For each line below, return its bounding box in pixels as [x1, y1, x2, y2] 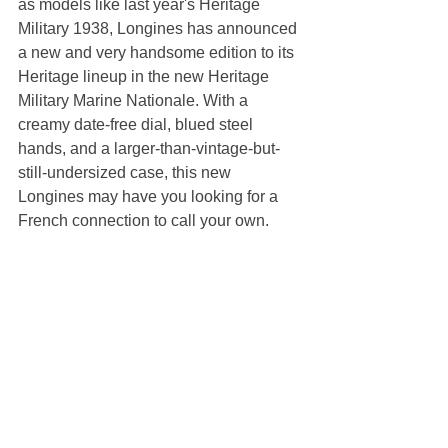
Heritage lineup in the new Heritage [18, 68, 273, 85]
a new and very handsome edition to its [18, 44, 298, 61]
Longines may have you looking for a [18, 188, 282, 205]
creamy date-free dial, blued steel [18, 116, 257, 133]
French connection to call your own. [18, 212, 273, 229]
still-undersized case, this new [18, 164, 235, 181]
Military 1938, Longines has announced [18, 20, 301, 37]
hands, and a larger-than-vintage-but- [18, 140, 280, 157]
